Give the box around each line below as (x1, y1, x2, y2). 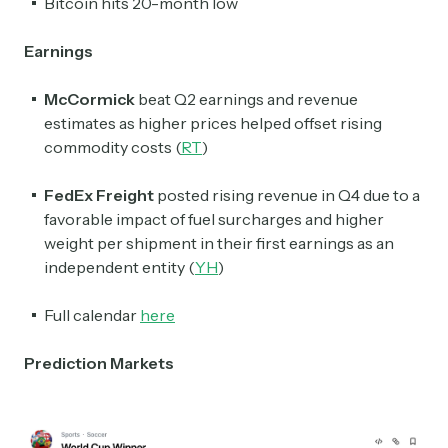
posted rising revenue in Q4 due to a (154, 185, 420, 206)
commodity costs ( (44, 137, 181, 158)
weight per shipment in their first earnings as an (44, 233, 394, 254)
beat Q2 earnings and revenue (135, 89, 358, 110)
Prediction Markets (24, 353, 174, 374)
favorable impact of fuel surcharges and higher (44, 209, 384, 230)
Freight (96, 185, 154, 206)
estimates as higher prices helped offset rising (44, 113, 382, 134)
